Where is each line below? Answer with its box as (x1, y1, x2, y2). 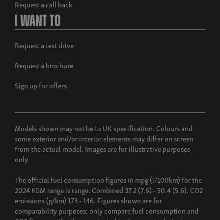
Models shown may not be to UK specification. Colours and (15, 121, 192, 134)
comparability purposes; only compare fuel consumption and (15, 204, 198, 216)
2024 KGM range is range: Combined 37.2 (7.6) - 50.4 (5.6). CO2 (15, 183, 203, 195)
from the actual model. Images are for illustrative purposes (15, 142, 190, 154)
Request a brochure (15, 58, 73, 71)
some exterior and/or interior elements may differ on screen (15, 132, 193, 144)
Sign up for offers (15, 79, 67, 91)
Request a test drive (15, 38, 74, 51)
